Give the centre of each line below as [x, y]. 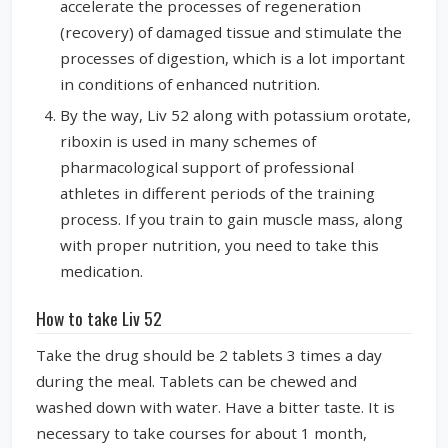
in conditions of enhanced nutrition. [190, 83]
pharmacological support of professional [207, 167]
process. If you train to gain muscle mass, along [231, 219]
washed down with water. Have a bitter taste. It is [215, 407]
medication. [101, 271]
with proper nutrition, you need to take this [219, 245]
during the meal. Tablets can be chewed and [196, 381]
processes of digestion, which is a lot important [232, 57]
